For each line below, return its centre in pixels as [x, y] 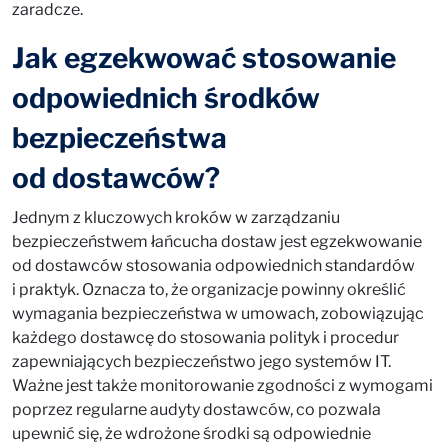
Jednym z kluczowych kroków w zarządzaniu [176, 217]
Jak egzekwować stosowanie [204, 58]
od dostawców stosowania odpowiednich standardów [213, 265]
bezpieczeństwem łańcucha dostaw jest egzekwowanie [217, 241]
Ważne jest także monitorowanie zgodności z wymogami [222, 385]
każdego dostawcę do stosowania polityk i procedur [205, 337]
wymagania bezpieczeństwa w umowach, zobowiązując [218, 313]
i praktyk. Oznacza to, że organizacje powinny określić [209, 289]
